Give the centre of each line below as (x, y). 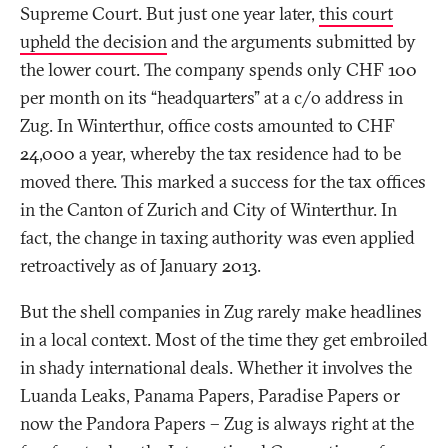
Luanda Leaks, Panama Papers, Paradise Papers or (210, 396)
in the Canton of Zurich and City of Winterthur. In (208, 210)
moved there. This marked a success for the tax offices (223, 182)
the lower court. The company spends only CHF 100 (218, 70)
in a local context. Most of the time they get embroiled (224, 340)
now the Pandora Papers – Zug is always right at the (217, 424)
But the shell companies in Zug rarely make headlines (221, 312)
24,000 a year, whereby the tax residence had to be (210, 154)
